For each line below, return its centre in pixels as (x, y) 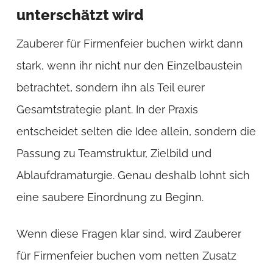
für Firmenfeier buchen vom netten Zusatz (126, 255)
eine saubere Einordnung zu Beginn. (110, 197)
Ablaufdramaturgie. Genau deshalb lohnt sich (133, 175)
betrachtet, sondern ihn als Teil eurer (110, 87)
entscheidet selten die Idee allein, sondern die (136, 131)
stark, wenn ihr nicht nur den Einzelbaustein (129, 65)
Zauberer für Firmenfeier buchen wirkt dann (129, 43)
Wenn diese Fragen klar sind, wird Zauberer (129, 233)
